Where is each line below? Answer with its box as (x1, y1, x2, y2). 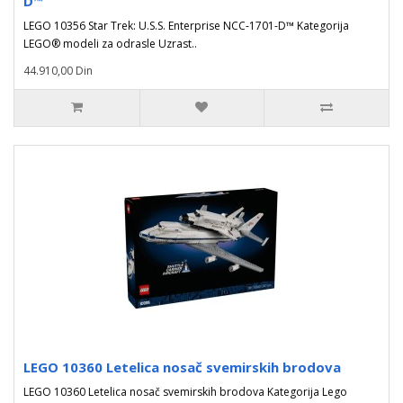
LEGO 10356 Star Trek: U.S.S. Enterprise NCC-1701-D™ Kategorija (23, 18, 349, 33)
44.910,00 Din (23, 63, 93, 78)
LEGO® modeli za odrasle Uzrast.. (23, 36, 197, 51)
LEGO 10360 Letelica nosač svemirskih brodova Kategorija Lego (23, 384, 347, 399)
